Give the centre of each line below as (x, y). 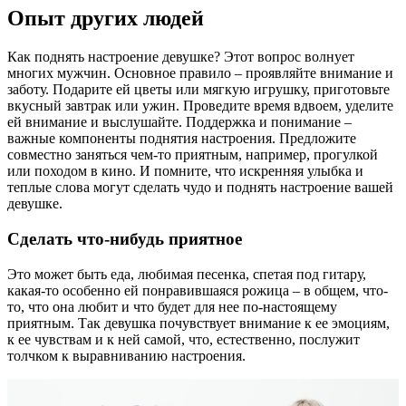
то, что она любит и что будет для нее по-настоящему (172, 306)
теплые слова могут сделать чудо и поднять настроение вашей (200, 188)
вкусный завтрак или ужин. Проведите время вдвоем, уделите (200, 106)
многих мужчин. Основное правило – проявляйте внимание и (200, 73)
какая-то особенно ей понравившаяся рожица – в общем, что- (198, 290)
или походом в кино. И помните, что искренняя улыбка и (185, 171)
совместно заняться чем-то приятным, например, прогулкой (193, 155)
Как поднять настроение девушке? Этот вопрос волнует (181, 57)
